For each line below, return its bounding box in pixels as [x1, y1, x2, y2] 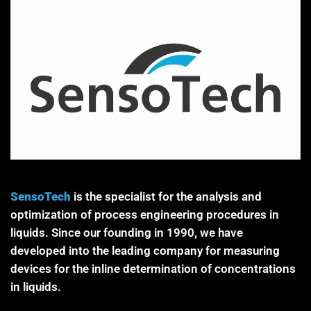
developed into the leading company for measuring [10, 243, 280, 258]
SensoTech [10, 189, 71, 203]
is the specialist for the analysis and [71, 189, 262, 203]
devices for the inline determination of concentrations [10, 261, 296, 276]
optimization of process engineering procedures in [10, 207, 279, 221]
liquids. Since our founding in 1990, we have [10, 225, 243, 239]
